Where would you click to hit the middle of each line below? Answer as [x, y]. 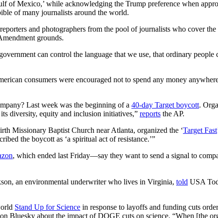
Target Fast [200, 130]
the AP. [173, 113]
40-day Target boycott [165, 105]
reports [150, 113]
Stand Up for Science [47, 207]
